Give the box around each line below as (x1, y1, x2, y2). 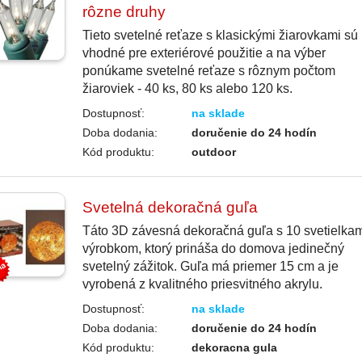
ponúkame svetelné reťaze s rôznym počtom (82, 64, 335, 78)
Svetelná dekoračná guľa (82, 199, 258, 217)
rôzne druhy (82, 3, 166, 21)
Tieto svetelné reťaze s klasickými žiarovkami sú (82, 28, 358, 43)
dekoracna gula (192, 341, 278, 355)
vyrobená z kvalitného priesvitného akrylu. (82, 277, 322, 292)
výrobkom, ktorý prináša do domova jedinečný (82, 242, 344, 256)
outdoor (192, 145, 237, 159)
